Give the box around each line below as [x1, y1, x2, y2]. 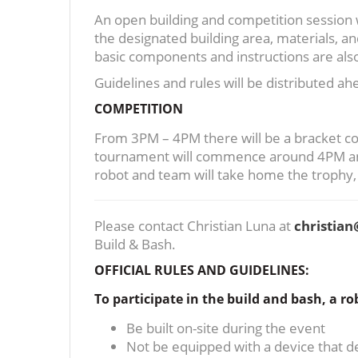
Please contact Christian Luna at [94, 216, 291, 235]
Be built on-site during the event [126, 318, 325, 337]
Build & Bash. [94, 234, 176, 253]
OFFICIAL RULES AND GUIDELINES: [94, 261, 309, 279]
